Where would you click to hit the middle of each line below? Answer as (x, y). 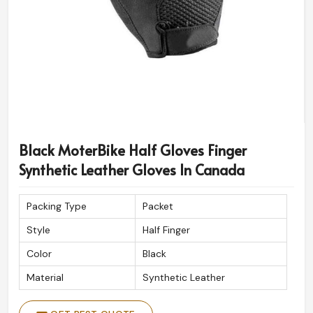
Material (45, 278)
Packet (158, 206)
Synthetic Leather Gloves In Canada (132, 170)
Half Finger (166, 230)
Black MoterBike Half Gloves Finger (133, 151)
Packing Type (57, 206)
